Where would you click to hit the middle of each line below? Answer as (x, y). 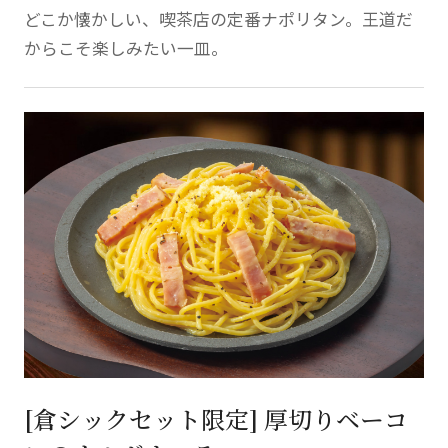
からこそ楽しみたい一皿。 (125, 47)
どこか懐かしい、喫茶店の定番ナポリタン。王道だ (218, 18)
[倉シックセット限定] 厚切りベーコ (215, 418)
